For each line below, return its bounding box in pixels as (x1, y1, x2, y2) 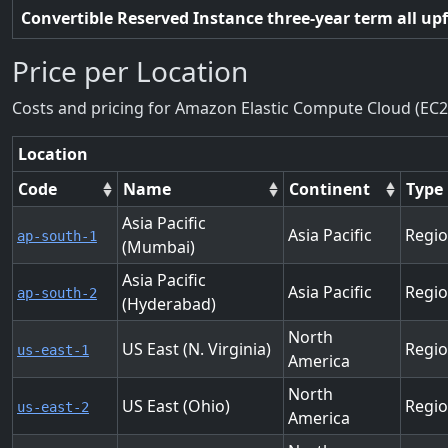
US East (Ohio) (122, 395, 230, 417)
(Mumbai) (122, 236, 195, 258)
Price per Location (12, 52, 248, 90)
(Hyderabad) (122, 293, 216, 315)
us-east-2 (17, 399, 89, 415)
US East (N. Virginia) (122, 338, 271, 360)
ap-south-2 (17, 285, 97, 301)
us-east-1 (17, 342, 89, 358)
